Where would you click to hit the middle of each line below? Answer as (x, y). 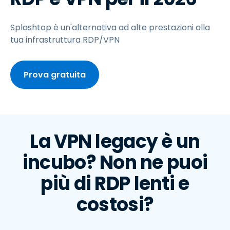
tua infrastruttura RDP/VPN (65, 40)
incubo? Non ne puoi (115, 162)
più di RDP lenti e (115, 184)
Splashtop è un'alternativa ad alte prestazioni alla (110, 27)
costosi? (115, 205)
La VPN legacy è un (115, 141)
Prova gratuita (55, 75)
